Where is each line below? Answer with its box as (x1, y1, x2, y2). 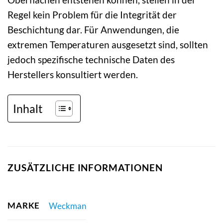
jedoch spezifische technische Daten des (7, 54, 175, 66)
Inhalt (13, 101, 43, 115)
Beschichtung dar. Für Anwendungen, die (7, 24, 179, 36)
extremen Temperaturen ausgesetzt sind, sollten (7, 39, 208, 51)
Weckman (48, 200, 86, 211)
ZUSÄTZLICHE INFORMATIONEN (7, 161, 163, 173)
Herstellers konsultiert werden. (7, 69, 138, 81)
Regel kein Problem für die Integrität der (7, 9, 177, 21)
